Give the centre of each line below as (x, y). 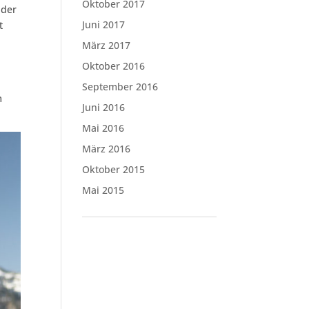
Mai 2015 (103, 190)
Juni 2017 (104, 24)
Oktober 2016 (114, 66)
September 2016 (120, 87)
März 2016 (107, 149)
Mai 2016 (103, 128)
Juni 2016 (104, 107)
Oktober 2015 (114, 169)
